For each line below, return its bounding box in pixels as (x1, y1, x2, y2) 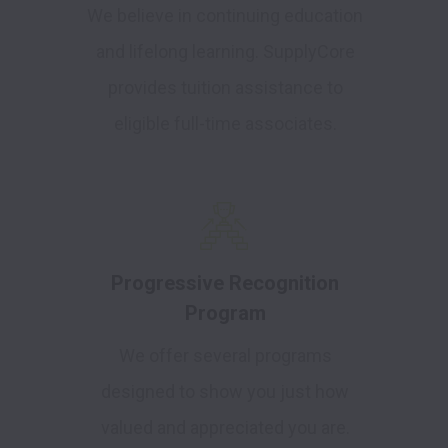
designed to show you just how (101, 381, 349, 403)
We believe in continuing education (87, 5, 363, 27)
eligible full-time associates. (113, 113, 337, 135)
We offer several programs (118, 345, 332, 367)
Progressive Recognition (111, 271, 339, 296)
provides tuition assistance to (107, 77, 343, 99)
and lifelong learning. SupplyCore (95, 41, 355, 63)
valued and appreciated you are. (100, 417, 350, 439)
